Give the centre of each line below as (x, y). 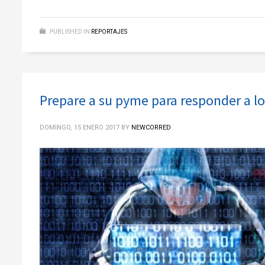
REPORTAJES (109, 31)
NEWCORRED (151, 127)
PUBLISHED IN (70, 31)
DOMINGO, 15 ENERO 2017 (80, 127)
